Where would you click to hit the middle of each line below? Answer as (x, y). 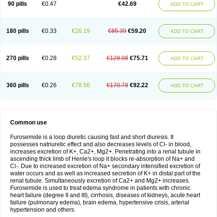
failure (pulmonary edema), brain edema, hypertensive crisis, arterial (100, 202)
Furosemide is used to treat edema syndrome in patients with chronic (100, 188)
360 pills (17, 85)
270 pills (17, 58)
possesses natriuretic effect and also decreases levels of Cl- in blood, (101, 144)
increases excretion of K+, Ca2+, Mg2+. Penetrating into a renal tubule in (105, 152)
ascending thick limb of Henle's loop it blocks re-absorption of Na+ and (102, 159)
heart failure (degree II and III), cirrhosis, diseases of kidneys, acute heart (105, 195)
